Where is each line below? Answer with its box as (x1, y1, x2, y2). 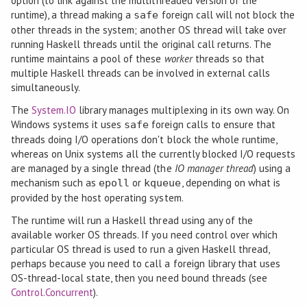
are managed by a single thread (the (10, 161, 175, 175)
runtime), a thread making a (10, 8, 134, 21)
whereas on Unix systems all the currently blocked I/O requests (10, 147, 296, 160)
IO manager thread (174, 161, 254, 175)
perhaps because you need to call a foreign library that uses (10, 256, 281, 270)
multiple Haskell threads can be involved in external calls (10, 66, 271, 79)
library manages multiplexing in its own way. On (76, 103, 290, 116)
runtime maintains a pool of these (10, 51, 164, 65)
